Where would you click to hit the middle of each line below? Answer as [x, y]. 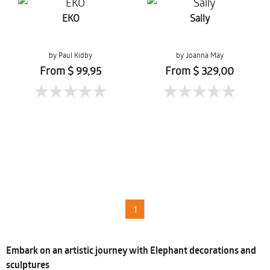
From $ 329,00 [199, 71]
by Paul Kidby [71, 55]
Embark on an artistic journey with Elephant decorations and [131, 250]
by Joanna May [199, 55]
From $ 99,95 [71, 71]
